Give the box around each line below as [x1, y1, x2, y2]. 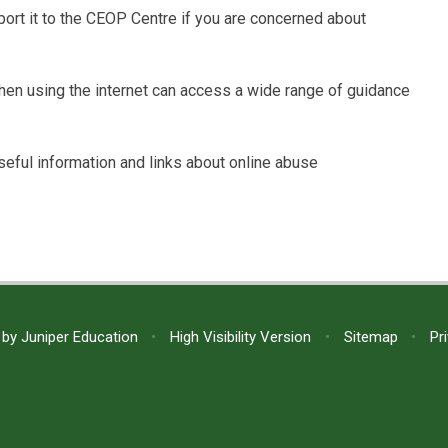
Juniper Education [20, 327, 138, 346]
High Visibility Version [170, 327, 312, 346]
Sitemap [343, 327, 398, 346]
